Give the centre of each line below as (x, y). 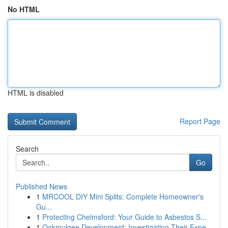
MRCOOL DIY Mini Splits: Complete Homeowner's (123, 196)
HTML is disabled (36, 93)
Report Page (200, 121)
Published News (41, 186)
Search (27, 149)
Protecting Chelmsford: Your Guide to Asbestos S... (124, 217)
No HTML (24, 9)
